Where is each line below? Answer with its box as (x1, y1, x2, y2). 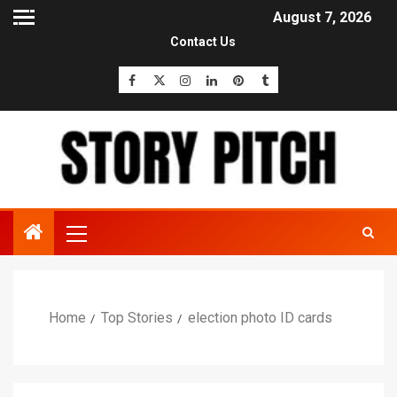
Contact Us (170, 35, 236, 50)
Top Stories (101, 309, 173, 327)
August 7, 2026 (273, 9, 371, 27)
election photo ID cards (188, 309, 332, 327)
